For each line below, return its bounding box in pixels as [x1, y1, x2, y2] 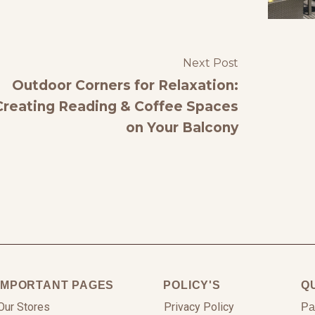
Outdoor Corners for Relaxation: [11, 77, 238, 94]
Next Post [182, 56, 238, 70]
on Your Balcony [125, 120, 238, 136]
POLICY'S [163, 279, 221, 292]
